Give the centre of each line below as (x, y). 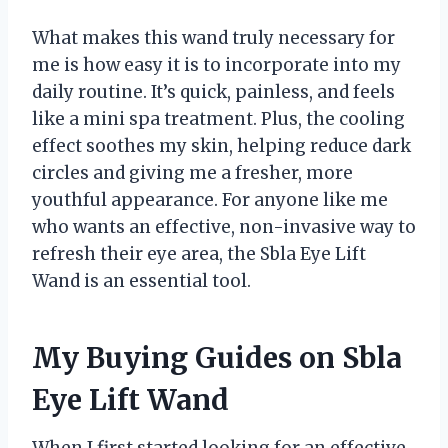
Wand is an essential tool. (141, 280)
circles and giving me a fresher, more (192, 172)
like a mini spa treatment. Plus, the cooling (218, 118)
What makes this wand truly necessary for (213, 37)
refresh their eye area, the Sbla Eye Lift (199, 253)
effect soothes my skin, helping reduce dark (221, 145)
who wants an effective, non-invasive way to (224, 226)
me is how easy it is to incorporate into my (216, 64)
